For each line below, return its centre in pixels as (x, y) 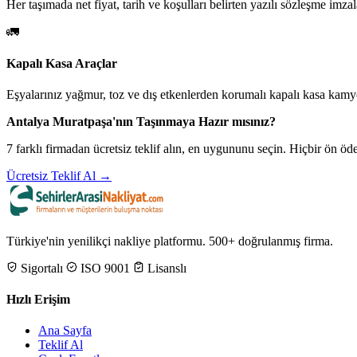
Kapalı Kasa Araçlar (62, 63)
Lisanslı (165, 268)
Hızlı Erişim (38, 300)
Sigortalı (40, 268)
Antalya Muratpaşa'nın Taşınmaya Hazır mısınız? (141, 121)
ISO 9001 (104, 268)
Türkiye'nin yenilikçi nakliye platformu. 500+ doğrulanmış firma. (170, 241)
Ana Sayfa (65, 331)
